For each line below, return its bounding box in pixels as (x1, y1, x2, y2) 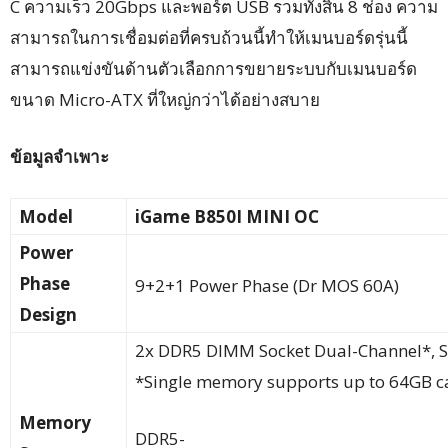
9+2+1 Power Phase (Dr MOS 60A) (135, 273, 399, 297)
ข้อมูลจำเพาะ (10, 144, 109, 168)
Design (19, 302, 77, 326)
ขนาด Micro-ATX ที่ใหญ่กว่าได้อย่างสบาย (10, 87, 320, 111)
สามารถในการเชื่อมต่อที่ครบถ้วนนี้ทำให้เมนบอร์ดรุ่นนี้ (10, 25, 408, 49)
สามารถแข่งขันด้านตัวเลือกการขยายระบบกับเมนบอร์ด (10, 56, 417, 80)
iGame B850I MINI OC (135, 204, 319, 228)
